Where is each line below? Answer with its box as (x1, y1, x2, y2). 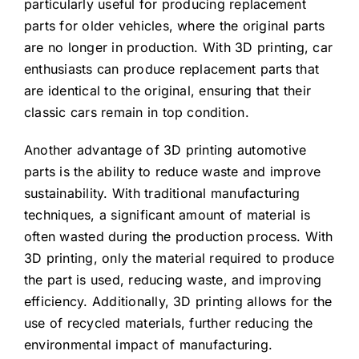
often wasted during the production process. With (23, 228, 333, 244)
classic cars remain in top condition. (23, 104, 249, 120)
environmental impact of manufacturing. (23, 337, 273, 353)
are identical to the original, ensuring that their (23, 83, 311, 99)
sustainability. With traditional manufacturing (23, 185, 301, 201)
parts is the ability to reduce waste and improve (23, 163, 321, 179)
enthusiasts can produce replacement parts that (23, 61, 320, 77)
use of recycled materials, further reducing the (23, 315, 313, 331)
